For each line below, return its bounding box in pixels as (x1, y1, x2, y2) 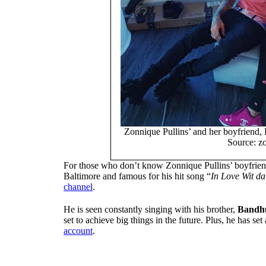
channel (64, 182, 93, 192)
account (64, 226, 93, 236)
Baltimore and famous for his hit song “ (64, 171, 211, 182)
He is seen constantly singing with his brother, (64, 204, 237, 215)
